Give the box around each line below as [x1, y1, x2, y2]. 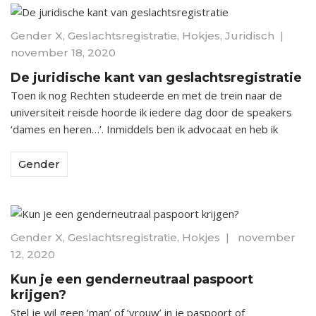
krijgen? [11, 287, 66, 303]
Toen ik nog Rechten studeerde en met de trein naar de [11, 88, 282, 103]
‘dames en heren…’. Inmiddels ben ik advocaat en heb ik [11, 122, 278, 137]
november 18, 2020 [11, 46, 116, 60]
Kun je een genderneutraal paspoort [11, 272, 253, 288]
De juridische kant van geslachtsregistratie [11, 70, 302, 86]
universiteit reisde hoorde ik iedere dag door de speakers [11, 105, 292, 120]
